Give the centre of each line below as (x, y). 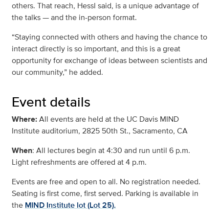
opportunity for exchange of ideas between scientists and (109, 61)
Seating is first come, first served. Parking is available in (105, 194)
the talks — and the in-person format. (74, 18)
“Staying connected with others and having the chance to (109, 37)
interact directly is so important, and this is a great (96, 49)
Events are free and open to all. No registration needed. (106, 182)
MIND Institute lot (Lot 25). (70, 205)
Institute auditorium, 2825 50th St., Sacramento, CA (100, 131)
